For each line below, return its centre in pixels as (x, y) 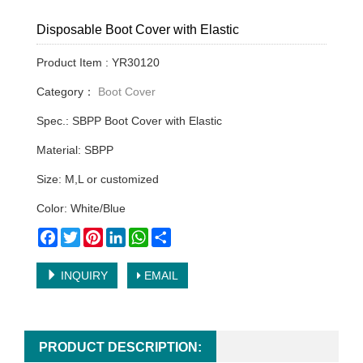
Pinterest (126, 234)
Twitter (97, 234)
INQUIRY (83, 275)
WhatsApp (175, 234)
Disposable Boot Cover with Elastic (138, 29)
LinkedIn (147, 234)
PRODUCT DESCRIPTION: (120, 347)
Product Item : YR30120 (98, 62)
